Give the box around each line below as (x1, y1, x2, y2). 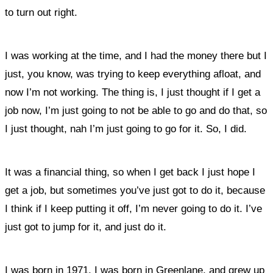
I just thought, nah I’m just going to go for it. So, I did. (5, 123, 247, 135)
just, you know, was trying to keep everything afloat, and (5, 68, 261, 80)
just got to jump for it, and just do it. (5, 221, 166, 233)
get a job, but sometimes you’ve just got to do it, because (5, 185, 265, 196)
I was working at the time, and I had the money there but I (5, 50, 267, 62)
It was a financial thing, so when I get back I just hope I (5, 166, 255, 178)
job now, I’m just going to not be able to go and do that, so (5, 105, 267, 116)
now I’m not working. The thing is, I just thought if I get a (5, 87, 260, 98)
